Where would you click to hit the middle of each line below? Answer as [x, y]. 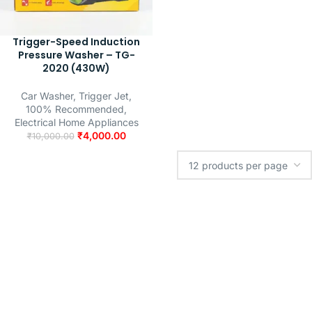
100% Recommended [75, 109]
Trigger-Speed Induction [76, 42]
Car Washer [47, 96]
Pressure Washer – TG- [76, 55]
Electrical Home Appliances [76, 122]
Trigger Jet [104, 96]
